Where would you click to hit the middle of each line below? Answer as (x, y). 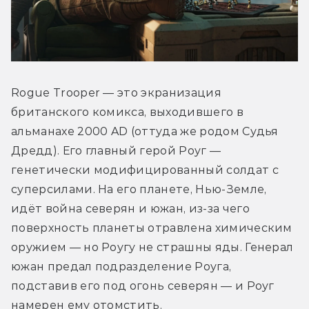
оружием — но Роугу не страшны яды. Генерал (152, 247)
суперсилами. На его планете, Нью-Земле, (139, 189)
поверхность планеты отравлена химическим (152, 228)
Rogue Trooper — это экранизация (116, 92)
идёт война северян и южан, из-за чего (130, 208)
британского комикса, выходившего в (127, 112)
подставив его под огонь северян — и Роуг (143, 286)
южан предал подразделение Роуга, (121, 266)
